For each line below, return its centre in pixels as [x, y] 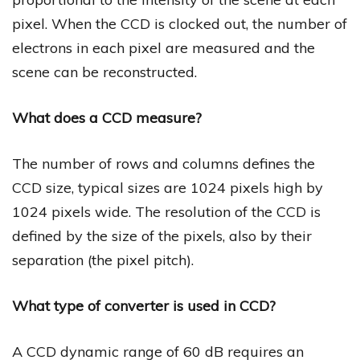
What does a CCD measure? [107, 118]
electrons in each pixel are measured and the [164, 48]
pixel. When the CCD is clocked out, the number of [180, 24]
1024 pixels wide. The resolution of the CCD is [166, 212]
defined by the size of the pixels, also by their [162, 236]
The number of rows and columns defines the [164, 164]
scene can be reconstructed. [104, 72]
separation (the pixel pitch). [103, 260]
